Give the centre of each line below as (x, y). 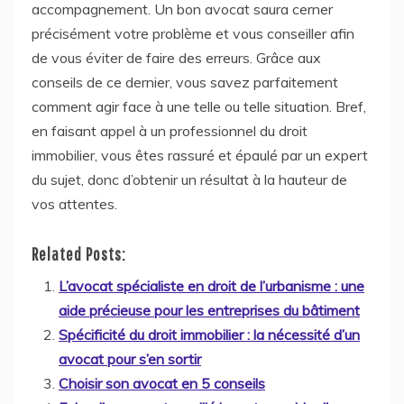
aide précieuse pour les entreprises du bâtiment (209, 310)
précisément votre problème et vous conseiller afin (193, 33)
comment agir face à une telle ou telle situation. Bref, (199, 106)
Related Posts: (78, 253)
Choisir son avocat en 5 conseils (162, 383)
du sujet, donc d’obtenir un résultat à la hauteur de (189, 179)
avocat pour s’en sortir (130, 358)
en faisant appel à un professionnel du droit (170, 130)
